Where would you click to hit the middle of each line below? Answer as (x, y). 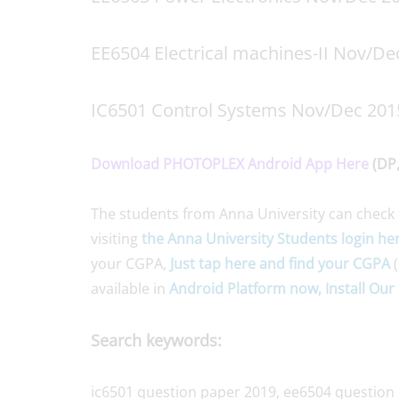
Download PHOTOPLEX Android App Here (230, 163)
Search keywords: (156, 340)
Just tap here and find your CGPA (280, 263)
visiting (116, 238)
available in (130, 288)
